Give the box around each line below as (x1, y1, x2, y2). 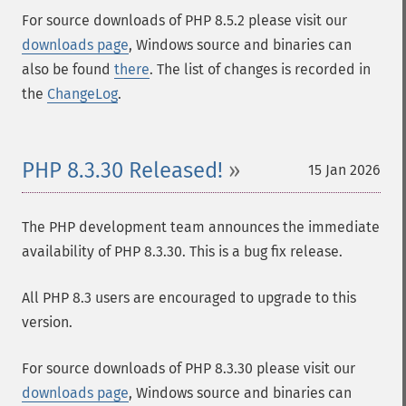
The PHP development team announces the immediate (22, 218, 380, 236)
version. (22, 314, 72, 331)
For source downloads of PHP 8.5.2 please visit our (22, 12, 347, 29)
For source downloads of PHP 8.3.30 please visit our (22, 360, 355, 377)
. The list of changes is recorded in (150, 61, 371, 78)
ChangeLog (47, 85, 118, 102)
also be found (22, 61, 114, 78)
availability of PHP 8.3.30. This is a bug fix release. (22, 243, 343, 260)
